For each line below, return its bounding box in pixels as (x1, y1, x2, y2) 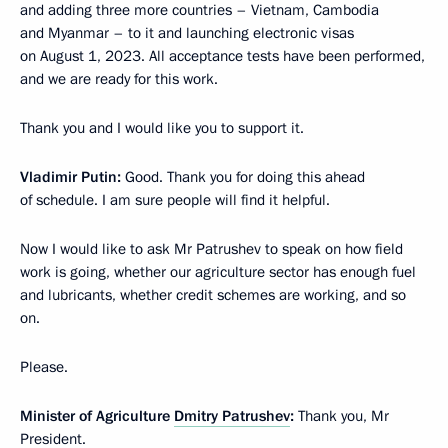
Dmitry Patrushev (174, 406, 290, 426)
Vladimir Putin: (20, 167, 121, 187)
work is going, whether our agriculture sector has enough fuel (20, 262, 416, 282)
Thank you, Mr (294, 406, 389, 426)
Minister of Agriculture (20, 406, 174, 426)
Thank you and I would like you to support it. (20, 118, 304, 138)
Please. (20, 357, 68, 377)
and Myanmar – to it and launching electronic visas (20, 23, 354, 43)
